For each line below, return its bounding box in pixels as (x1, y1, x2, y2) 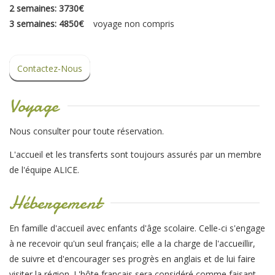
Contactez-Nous (17, 62, 82, 74)
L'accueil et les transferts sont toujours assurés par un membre (9, 148, 261, 160)
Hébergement (9, 190, 101, 215)
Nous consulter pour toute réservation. (9, 125, 164, 137)
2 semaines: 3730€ (9, 2, 83, 15)
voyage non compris (93, 18, 174, 30)
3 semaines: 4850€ (9, 18, 93, 30)
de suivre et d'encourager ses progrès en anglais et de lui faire (9, 253, 255, 265)
